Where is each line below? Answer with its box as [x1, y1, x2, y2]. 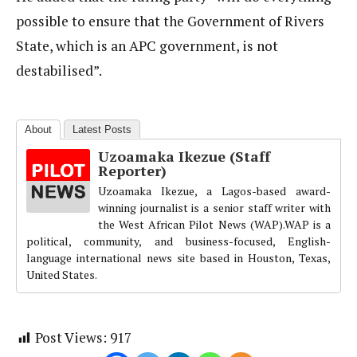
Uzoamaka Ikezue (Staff [98, 147, 270, 167]
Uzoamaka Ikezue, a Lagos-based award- [98, 183, 331, 199]
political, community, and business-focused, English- [26, 233, 331, 249]
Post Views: [35, 328, 107, 347]
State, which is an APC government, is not [16, 36, 278, 55]
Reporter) [98, 161, 167, 181]
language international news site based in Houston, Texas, [26, 250, 331, 266]
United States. [26, 267, 97, 283]
